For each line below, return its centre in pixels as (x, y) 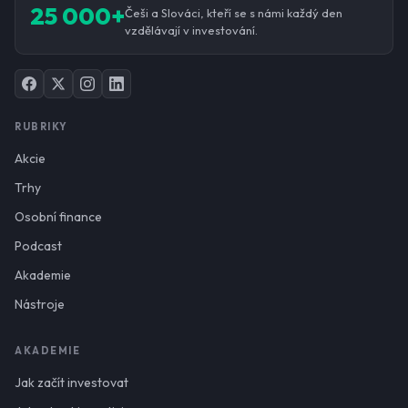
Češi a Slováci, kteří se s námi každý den (234, 12)
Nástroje (40, 304)
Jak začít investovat (71, 382)
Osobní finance (58, 216)
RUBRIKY (41, 126)
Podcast (38, 245)
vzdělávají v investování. (191, 30)
